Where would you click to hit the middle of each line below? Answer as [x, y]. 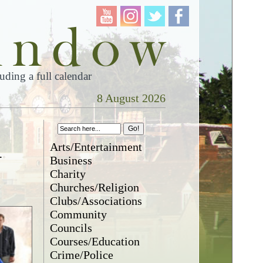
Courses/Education [95, 241]
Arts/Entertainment [96, 147]
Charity [68, 174]
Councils [71, 228]
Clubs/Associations [96, 201]
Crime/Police [82, 255]
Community [79, 214]
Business [71, 160]
